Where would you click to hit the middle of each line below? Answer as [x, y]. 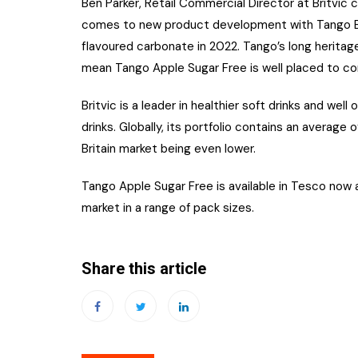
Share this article [144, 268]
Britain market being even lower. [169, 148]
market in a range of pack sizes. [168, 207]
